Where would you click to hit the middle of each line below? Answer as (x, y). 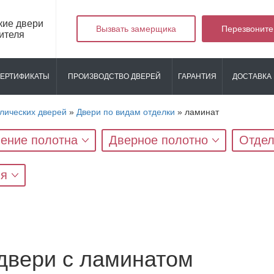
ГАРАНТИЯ (197, 76)
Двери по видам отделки (126, 112)
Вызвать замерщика (136, 29)
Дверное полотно (158, 140)
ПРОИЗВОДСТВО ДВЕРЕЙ (114, 76)
